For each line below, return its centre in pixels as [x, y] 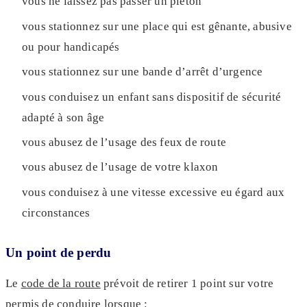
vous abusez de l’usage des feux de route [124, 142]
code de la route [61, 283]
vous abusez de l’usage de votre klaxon [120, 167]
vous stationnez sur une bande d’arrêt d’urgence [143, 72]
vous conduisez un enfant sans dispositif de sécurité [152, 97]
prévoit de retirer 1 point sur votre [187, 283]
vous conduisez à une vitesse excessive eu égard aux [153, 192]
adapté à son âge [63, 117]
